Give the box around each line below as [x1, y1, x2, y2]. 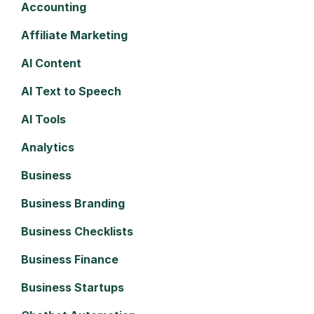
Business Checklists [21, 224, 133, 238]
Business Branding [21, 196, 125, 210]
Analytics [21, 139, 74, 154]
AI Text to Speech [21, 83, 121, 98]
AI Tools [21, 111, 66, 126]
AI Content [21, 55, 81, 70]
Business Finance [21, 252, 118, 266]
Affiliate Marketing [21, 27, 128, 42]
